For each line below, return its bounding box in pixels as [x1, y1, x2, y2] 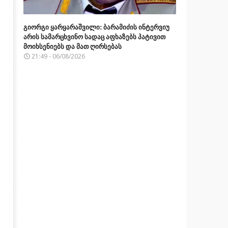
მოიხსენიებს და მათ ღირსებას [23, 41, 122, 51]
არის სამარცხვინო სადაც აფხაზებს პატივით [23, 32, 165, 41]
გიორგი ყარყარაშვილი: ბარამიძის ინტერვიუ [23, 22, 169, 32]
